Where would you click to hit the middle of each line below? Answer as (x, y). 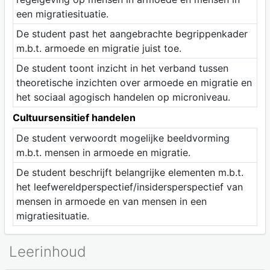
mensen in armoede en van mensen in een (111, 201)
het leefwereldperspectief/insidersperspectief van (129, 187)
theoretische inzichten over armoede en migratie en (134, 82)
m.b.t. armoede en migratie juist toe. (99, 48)
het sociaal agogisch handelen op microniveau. (123, 97)
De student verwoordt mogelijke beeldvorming (123, 138)
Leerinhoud (48, 251)
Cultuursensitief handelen (74, 117)
